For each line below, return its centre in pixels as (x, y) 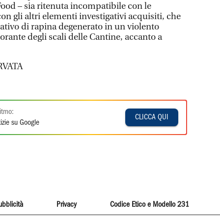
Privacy (66, 205)
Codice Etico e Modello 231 (150, 205)
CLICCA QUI (152, 117)
